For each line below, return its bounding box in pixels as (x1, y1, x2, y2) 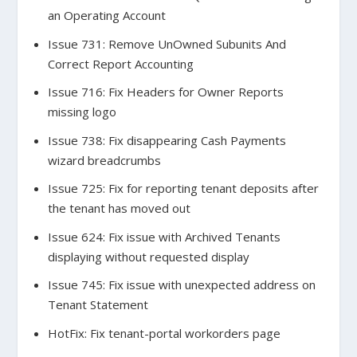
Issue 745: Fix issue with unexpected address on (47, 277, 316, 293)
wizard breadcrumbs (47, 151, 161, 168)
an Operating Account (47, 7, 166, 24)
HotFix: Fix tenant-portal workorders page (47, 324, 280, 341)
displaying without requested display (47, 248, 249, 265)
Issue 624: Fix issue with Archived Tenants (47, 228, 280, 245)
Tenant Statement (47, 296, 148, 313)
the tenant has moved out (47, 200, 190, 217)
